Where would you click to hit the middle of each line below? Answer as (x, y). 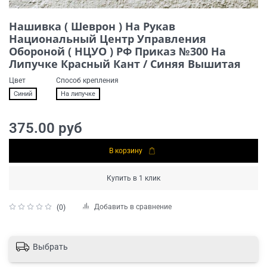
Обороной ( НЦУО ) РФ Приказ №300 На (117, 52)
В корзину (125, 151)
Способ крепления (87, 81)
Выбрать (50, 246)
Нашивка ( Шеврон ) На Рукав (92, 27)
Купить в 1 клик (133, 178)
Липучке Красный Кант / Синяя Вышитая (125, 64)
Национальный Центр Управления (108, 39)
